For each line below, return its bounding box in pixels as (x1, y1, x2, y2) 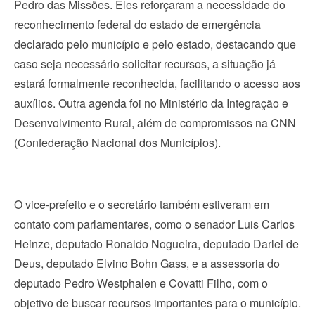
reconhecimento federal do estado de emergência (14, 15, 261, 32)
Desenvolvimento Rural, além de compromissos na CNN (14, 114, 296, 131)
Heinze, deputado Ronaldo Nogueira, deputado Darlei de (14, 235, 299, 252)
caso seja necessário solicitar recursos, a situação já (14, 55, 276, 72)
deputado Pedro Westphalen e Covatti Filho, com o (14, 274, 268, 291)
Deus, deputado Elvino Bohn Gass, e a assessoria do (14, 255, 280, 271)
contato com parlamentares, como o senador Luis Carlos (14, 215, 295, 232)
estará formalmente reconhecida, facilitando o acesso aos (14, 75, 300, 91)
